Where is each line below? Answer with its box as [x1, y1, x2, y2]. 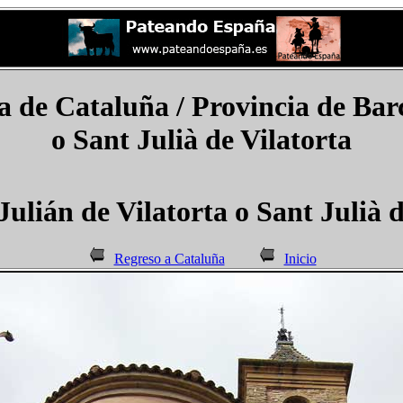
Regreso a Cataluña [113, 251, 225, 267]
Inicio [283, 251, 317, 267]
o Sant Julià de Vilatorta [51, 123, 352, 157]
